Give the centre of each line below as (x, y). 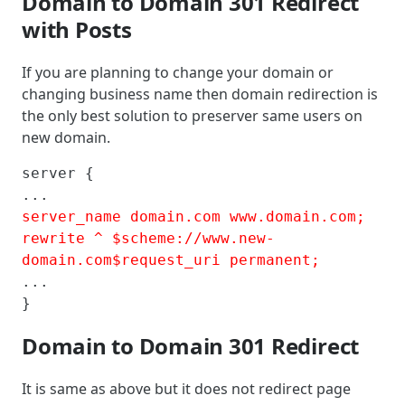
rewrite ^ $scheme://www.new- (148, 238)
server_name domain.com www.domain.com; (198, 216)
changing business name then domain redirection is (200, 94)
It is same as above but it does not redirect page (186, 388)
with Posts (77, 29)
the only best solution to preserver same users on (192, 115)
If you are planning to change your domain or (178, 72)
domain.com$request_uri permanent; (171, 259)
